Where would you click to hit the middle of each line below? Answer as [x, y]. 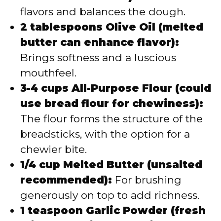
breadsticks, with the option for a [105, 134]
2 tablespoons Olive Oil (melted [112, 27]
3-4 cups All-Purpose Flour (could [116, 88]
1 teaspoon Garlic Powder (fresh [113, 211]
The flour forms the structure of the [111, 119]
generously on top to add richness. [110, 195]
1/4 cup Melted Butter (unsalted [111, 165]
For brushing [147, 180]
